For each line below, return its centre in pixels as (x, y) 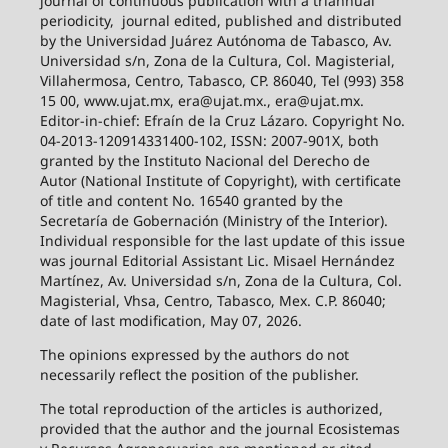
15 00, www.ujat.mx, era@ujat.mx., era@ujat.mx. (201, 101)
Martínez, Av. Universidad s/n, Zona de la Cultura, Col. (220, 281)
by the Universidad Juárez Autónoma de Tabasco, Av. (215, 41)
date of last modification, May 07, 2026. (170, 321)
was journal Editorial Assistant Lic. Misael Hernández (217, 261)
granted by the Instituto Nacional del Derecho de (204, 161)
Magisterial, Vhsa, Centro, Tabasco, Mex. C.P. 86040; (212, 301)
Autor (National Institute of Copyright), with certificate (220, 181)
